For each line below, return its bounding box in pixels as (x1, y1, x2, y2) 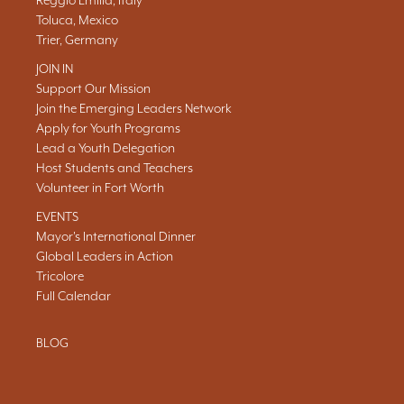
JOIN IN (36, 61, 73, 76)
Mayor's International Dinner (36, 229, 196, 243)
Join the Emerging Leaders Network (36, 101, 232, 115)
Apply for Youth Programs (36, 121, 180, 135)
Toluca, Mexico (36, 13, 118, 27)
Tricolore (36, 269, 84, 283)
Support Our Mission (36, 81, 151, 96)
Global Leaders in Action (36, 249, 173, 263)
